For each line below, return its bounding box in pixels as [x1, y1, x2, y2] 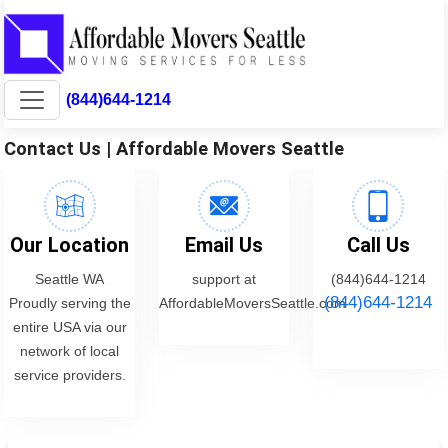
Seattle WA [35, 270, 105, 287]
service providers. [13, 366, 126, 383]
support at [191, 270, 256, 287]
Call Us [346, 232, 410, 257]
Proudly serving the [8, 294, 131, 311]
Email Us [184, 232, 263, 257]
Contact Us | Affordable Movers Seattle [4, 137, 345, 159]
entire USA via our [12, 318, 127, 335]
